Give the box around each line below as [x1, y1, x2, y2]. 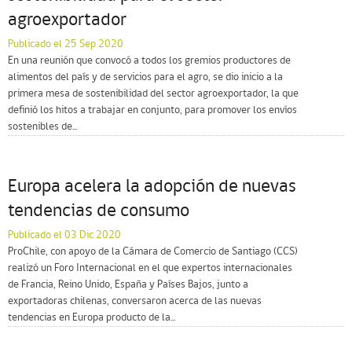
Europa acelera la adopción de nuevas [8, 178, 296, 196]
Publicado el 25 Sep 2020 [8, 38, 123, 50]
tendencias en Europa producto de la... [8, 312, 175, 324]
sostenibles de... [8, 121, 77, 133]
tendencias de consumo [8, 202, 189, 221]
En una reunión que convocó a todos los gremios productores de [8, 55, 291, 67]
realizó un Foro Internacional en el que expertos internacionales [8, 262, 292, 274]
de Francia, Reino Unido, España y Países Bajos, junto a [8, 279, 248, 291]
